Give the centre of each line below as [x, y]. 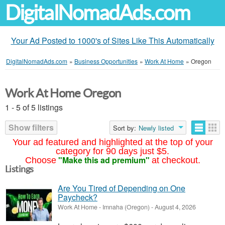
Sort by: [125, 128]
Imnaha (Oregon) [126, 207]
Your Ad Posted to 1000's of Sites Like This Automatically [113, 40]
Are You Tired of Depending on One [122, 188]
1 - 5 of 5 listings [34, 107]
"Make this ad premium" [104, 160]
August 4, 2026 [175, 207]
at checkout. [176, 160]
